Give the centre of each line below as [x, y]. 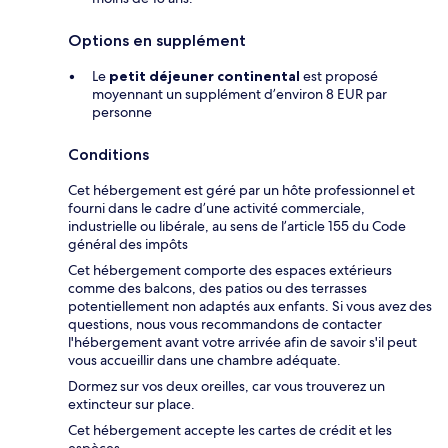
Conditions [108, 155]
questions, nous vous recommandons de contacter [225, 324]
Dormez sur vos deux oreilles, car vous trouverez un [226, 386]
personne [122, 112]
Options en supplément [157, 41]
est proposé [339, 76]
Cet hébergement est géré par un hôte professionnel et [241, 190]
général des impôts [128, 244]
